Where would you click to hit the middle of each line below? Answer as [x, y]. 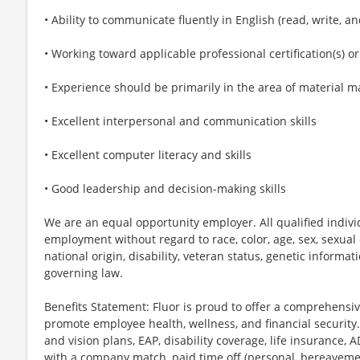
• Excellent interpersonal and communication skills [180, 121]
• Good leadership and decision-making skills [165, 188]
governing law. [84, 272]
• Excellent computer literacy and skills [148, 154]
